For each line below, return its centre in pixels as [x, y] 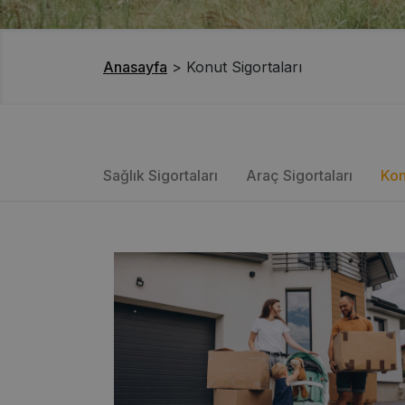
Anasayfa [135, 66]
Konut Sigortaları [244, 66]
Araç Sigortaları [299, 175]
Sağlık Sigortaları [160, 175]
